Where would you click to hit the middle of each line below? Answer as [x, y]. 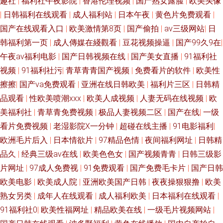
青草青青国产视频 [99, 70]
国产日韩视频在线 [95, 56]
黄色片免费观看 [184, 15]
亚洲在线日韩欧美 [114, 84]
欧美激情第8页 [96, 29]
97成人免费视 [55, 168]
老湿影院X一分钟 [85, 126]
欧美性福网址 [66, 210]
